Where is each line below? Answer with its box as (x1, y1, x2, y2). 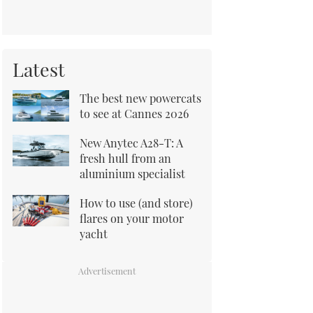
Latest (13, 56, 65, 82)
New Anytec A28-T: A (80, 134, 183, 150)
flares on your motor (80, 210, 184, 226)
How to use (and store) (80, 194, 193, 210)
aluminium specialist (80, 165, 185, 181)
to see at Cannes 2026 (80, 105, 189, 121)
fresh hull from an (80, 150, 171, 166)
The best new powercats (80, 89, 201, 105)
